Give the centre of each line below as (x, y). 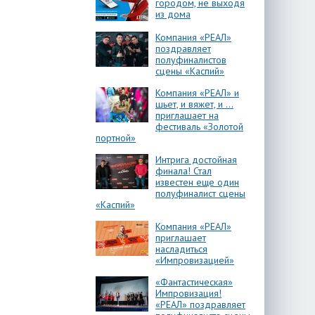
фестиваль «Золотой (199, 127)
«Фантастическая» (194, 282)
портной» (116, 138)
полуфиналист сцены (200, 193)
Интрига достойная (196, 160)
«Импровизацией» (195, 260)
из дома (173, 14)
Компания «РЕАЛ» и (197, 93)
